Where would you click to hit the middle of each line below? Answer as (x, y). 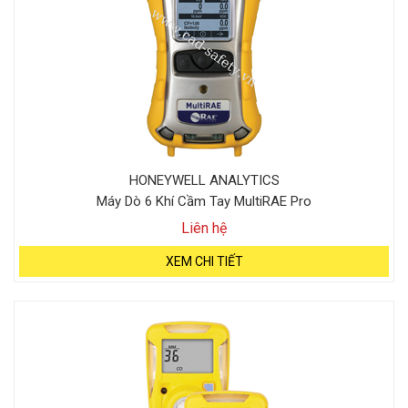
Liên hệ (204, 228)
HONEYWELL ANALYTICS (204, 180)
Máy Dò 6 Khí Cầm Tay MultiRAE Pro (204, 201)
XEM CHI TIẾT (204, 261)
